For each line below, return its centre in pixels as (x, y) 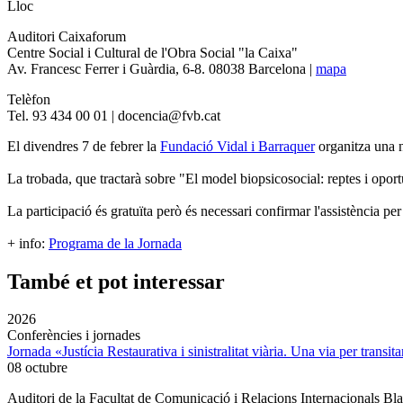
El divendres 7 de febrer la (84, 146)
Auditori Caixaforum (67, 36)
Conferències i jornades (74, 336)
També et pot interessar (116, 281)
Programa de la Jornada (115, 243)
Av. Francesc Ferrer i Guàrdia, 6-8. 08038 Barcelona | (161, 68)
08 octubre (37, 368)
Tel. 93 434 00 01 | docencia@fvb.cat (114, 115)
